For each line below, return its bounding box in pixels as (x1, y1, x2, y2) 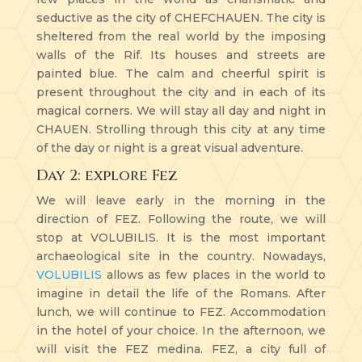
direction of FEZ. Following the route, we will (36, 211, 326, 226)
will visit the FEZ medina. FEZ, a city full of (36, 341, 326, 356)
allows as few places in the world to (101, 267, 326, 282)
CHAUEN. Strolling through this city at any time (36, 121, 326, 137)
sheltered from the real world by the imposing (36, 28, 326, 44)
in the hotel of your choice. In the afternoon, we (36, 322, 326, 338)
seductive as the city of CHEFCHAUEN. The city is (36, 10, 326, 25)
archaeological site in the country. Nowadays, (36, 248, 326, 263)
